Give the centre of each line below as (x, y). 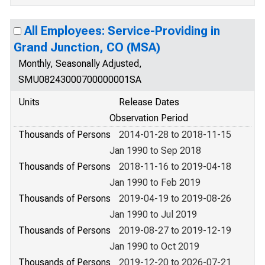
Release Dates (149, 102)
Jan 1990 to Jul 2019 (153, 214)
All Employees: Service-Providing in (122, 31)
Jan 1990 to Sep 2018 (155, 151)
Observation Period (149, 118)
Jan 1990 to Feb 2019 (155, 182)
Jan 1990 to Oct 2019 (154, 246)
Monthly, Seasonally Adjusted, (80, 64)
